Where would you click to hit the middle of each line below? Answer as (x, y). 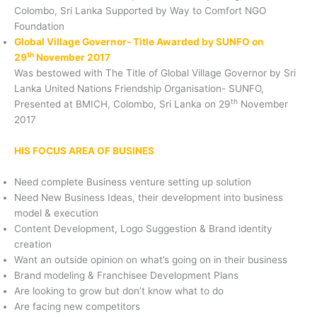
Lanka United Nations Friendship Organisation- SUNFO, (139, 88)
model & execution (56, 213)
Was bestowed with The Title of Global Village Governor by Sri (155, 73)
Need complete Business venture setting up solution (133, 181)
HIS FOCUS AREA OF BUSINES (84, 150)
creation (33, 244)
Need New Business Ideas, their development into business (149, 197)
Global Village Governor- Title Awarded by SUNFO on (139, 41)
